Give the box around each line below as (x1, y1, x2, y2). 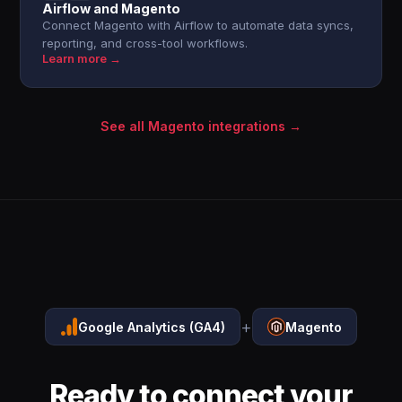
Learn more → (42, 52, 122, 66)
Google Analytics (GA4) (78, 319, 225, 335)
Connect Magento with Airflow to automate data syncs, (42, 18, 354, 32)
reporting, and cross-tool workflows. (42, 36, 249, 50)
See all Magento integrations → (100, 118, 301, 134)
